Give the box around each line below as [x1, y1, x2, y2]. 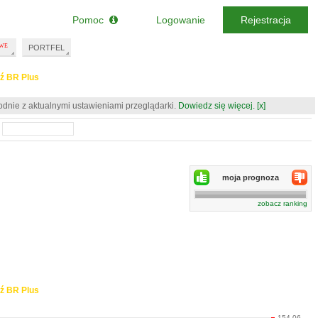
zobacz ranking [258, 199, 307, 207]
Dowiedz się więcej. [178, 101, 255, 111]
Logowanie [155, 14, 205, 26]
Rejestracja [240, 14, 291, 26]
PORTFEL [28, 43, 65, 52]
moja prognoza [222, 173, 279, 182]
